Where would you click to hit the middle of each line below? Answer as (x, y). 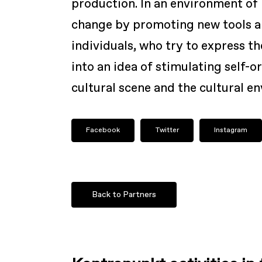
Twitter (167, 130)
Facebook (103, 130)
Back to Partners (124, 195)
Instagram (231, 130)
